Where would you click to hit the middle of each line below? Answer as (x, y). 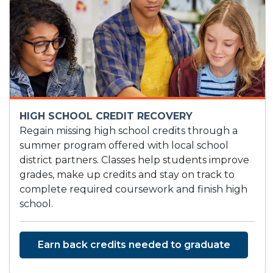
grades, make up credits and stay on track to (127, 175)
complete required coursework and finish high (133, 190)
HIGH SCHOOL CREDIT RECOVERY (106, 116)
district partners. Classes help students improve (134, 160)
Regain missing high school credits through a (129, 131)
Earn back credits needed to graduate (134, 245)
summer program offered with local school (124, 146)
